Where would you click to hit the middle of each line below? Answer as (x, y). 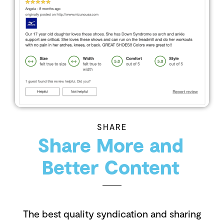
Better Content (111, 167)
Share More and (111, 145)
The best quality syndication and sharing (112, 214)
